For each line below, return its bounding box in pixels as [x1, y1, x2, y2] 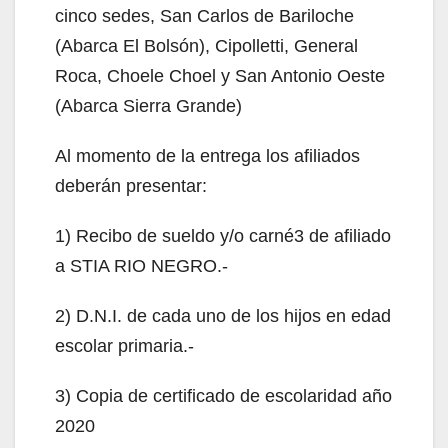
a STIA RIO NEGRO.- [55, 255, 228, 276]
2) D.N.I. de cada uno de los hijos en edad [55, 305, 391, 326]
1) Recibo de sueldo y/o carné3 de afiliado [55, 225, 391, 246]
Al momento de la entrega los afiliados [55, 145, 360, 166]
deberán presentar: [55, 175, 207, 196]
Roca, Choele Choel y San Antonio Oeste [55, 65, 385, 86]
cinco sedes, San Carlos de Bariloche [55, 5, 354, 26]
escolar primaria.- [55, 335, 194, 356]
